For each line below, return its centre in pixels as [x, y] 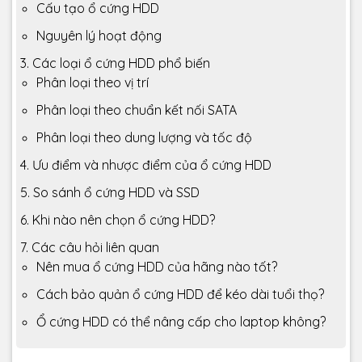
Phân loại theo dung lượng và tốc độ [144, 137]
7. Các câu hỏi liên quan [90, 247]
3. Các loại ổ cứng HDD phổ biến [115, 63]
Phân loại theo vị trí [93, 82]
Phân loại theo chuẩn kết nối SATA [137, 110]
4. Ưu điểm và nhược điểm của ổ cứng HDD [146, 165]
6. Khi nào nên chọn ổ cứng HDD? [118, 220]
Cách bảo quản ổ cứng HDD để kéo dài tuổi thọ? [180, 294]
